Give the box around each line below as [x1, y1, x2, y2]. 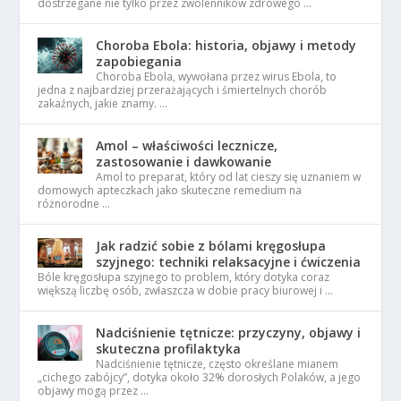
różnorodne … [38, 196, 111, 212]
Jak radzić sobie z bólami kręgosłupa [96, 237, 327, 255]
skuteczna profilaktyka [96, 340, 242, 358]
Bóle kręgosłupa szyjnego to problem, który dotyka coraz [38, 269, 330, 286]
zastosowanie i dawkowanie [96, 153, 272, 171]
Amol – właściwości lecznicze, [96, 137, 278, 155]
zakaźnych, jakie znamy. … [38, 96, 168, 112]
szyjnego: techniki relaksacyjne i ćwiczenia [96, 253, 362, 271]
